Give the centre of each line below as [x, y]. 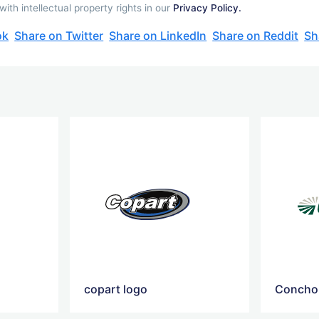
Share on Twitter [59, 35]
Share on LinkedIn [158, 35]
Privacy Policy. [208, 7]
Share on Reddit [256, 35]
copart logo [116, 289]
